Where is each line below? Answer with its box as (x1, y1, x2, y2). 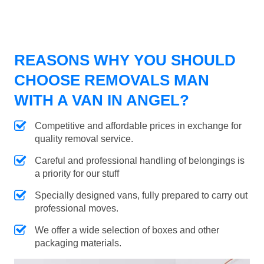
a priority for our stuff (35, 169, 119, 179)
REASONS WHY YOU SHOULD (14, 51, 236, 70)
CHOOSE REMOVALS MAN (14, 71, 209, 90)
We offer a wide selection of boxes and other (35, 225, 219, 236)
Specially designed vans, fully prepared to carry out (35, 190, 247, 201)
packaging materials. (35, 238, 121, 249)
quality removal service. (35, 134, 133, 144)
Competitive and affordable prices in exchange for (35, 121, 242, 131)
